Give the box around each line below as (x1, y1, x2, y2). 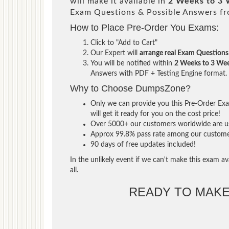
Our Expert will (90, 49, 140, 57)
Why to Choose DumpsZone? (70, 83, 191, 94)
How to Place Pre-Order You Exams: (70, 22, 219, 33)
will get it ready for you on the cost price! (90, 110, 220, 118)
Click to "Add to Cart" (90, 39, 157, 47)
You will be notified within (90, 59, 174, 67)
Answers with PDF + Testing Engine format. (90, 70, 227, 77)
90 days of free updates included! (90, 141, 196, 148)
